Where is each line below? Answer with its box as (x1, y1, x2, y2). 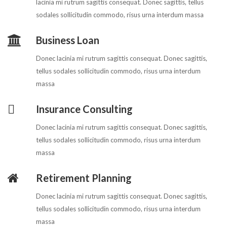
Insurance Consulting (36, 103, 133, 116)
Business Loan (36, 34, 99, 47)
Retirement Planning (36, 172, 132, 184)
